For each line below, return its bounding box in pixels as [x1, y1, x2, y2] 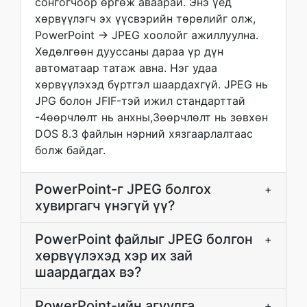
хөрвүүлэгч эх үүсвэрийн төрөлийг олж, [35, 12, 256, 25]
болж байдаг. [35, 143, 106, 157]
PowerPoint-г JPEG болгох [35, 181, 211, 197]
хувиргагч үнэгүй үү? [35, 197, 175, 214]
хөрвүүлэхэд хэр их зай [35, 247, 193, 264]
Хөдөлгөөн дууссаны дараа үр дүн [35, 45, 223, 58]
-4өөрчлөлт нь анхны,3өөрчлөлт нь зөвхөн [35, 110, 268, 124]
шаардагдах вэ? [35, 264, 142, 280]
